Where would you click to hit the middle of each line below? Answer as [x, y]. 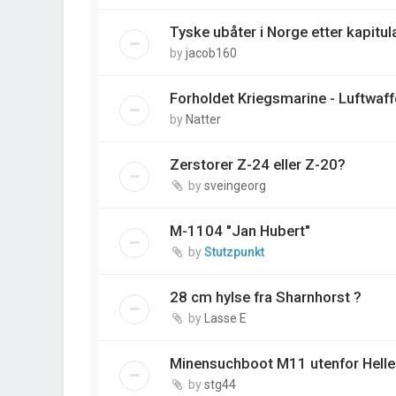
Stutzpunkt [234, 252]
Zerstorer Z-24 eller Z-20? [258, 165]
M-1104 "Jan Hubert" [240, 231]
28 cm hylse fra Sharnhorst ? [266, 297]
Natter [203, 120]
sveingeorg [235, 186]
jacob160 [211, 53]
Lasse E [225, 319]
